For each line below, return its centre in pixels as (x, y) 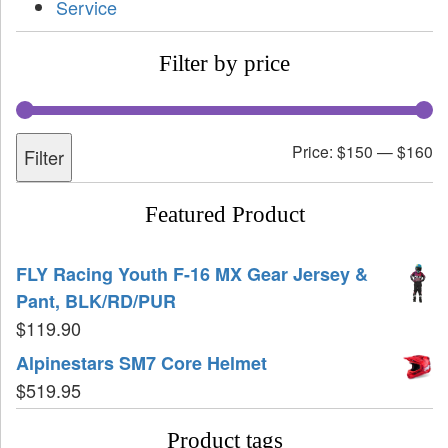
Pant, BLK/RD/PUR (96, 301)
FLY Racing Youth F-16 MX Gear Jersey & (192, 274)
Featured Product (224, 215)
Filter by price (224, 64)
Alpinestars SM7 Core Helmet (141, 363)
